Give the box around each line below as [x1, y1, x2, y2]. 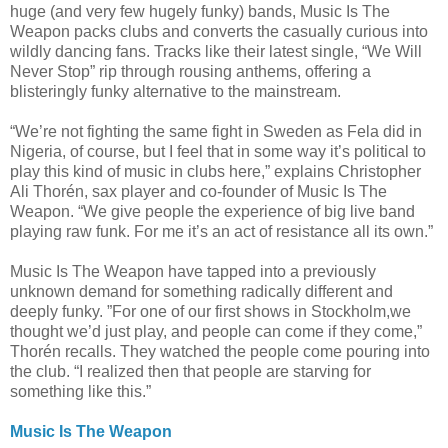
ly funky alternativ [75, 82, 198, 100]
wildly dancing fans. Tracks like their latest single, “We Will [10, 42, 422, 60]
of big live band [303, 202, 415, 220]
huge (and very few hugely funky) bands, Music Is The [10, 2, 390, 20]
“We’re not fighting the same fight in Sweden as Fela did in [10, 122, 422, 140]
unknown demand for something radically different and [10, 282, 393, 300]
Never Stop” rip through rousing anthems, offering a [10, 62, 371, 80]
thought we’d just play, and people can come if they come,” [10, 322, 422, 340]
